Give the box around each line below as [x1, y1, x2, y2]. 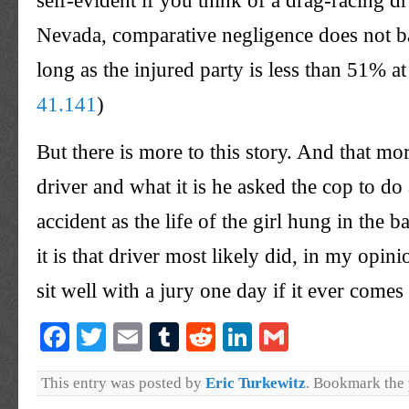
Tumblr [179, 320, 267, 353]
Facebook [69, 320, 183, 353]
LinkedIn [252, 320, 360, 353]
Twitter [106, 320, 191, 353]
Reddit [215, 320, 293, 353]
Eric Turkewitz [205, 373, 306, 392]
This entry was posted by [41, 373, 205, 392]
